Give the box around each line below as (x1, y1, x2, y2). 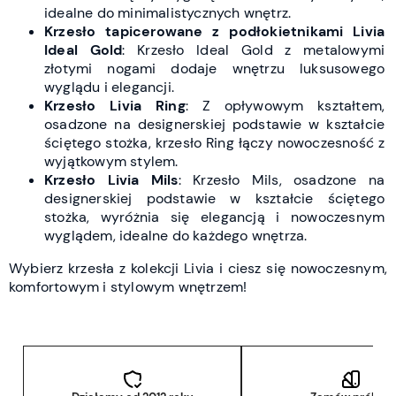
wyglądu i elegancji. (44, 77, 174, 96)
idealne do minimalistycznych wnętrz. (44, 3, 292, 22)
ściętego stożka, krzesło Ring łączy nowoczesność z (44, 133, 385, 152)
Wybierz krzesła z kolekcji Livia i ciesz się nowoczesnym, (9, 258, 387, 278)
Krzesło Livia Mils (44, 170, 179, 189)
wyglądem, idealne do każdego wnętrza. (44, 225, 308, 245)
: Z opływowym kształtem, (185, 95, 385, 115)
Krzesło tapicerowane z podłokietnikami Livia (44, 21, 385, 41)
